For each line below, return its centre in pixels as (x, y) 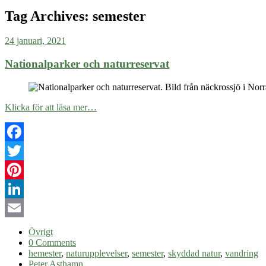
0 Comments (52, 242)
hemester (45, 253)
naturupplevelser (96, 253)
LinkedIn (22, 207)
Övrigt (41, 232)
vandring (242, 253)
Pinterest (21, 188)
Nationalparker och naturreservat (87, 64)
